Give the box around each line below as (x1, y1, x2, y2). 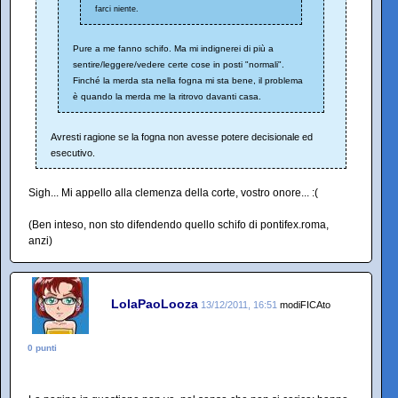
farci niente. (95, 4, 139, 14)
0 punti (28, 343, 57, 354)
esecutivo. (51, 147, 95, 159)
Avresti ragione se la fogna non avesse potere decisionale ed (51, 131, 313, 143)
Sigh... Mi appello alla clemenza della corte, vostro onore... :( (28, 187, 318, 200)
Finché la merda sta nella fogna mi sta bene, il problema (73, 76, 303, 86)
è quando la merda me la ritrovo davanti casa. (73, 92, 261, 102)
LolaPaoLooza (111, 296, 198, 311)
